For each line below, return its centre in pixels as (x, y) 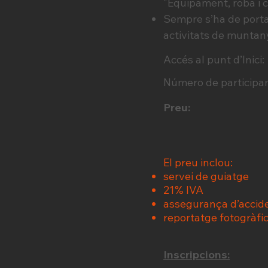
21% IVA (185, 190)
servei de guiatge (206, 176)
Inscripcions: (197, 255)
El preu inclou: (198, 162)
